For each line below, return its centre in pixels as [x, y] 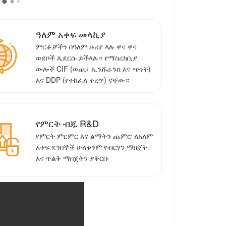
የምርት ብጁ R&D [67, 123]
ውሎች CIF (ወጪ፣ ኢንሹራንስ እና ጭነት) [93, 69]
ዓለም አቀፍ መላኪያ [70, 34]
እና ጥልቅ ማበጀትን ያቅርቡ [72, 158]
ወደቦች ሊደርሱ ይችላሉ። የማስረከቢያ [86, 58]
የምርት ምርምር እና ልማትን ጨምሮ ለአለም [94, 136]
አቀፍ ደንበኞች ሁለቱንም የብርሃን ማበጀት [91, 147]
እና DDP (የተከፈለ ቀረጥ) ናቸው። [82, 80]
